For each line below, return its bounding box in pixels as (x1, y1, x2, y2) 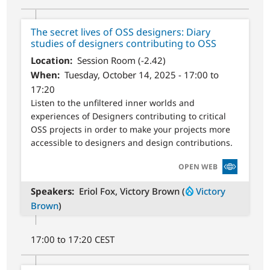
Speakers (31, 184, 72, 197)
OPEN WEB (178, 161, 218, 172)
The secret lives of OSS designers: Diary (31, 25, 211, 39)
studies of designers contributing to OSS (31, 36, 217, 50)
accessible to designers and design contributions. (31, 137, 233, 149)
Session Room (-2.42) (77, 54, 166, 67)
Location (31, 54, 71, 67)
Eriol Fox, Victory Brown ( (78, 184, 185, 197)
